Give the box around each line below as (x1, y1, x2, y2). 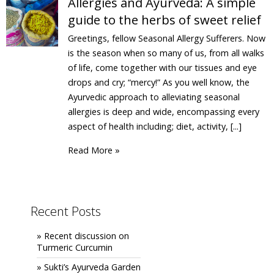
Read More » (68, 144, 120, 156)
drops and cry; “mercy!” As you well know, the (68, 76, 250, 88)
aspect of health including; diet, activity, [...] (68, 120, 242, 132)
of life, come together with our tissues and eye (68, 62, 257, 73)
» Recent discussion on (37, 230, 129, 242)
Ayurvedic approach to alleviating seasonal (68, 91, 240, 103)
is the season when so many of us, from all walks (68, 47, 265, 59)
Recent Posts (31, 202, 101, 220)
